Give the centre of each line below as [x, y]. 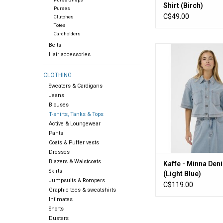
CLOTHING [57, 75]
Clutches [63, 17]
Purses [62, 8]
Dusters [58, 219]
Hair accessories [69, 55]
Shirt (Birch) [183, 6]
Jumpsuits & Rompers [77, 181]
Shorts [56, 209]
